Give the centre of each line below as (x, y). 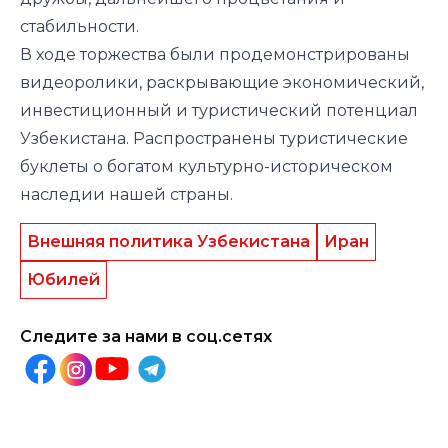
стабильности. (79, 27)
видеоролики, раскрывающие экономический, (222, 83)
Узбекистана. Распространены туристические (214, 139)
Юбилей (63, 280)
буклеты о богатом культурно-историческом (206, 167)
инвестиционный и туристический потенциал (219, 111)
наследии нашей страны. (126, 195)
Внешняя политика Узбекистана (168, 242)
